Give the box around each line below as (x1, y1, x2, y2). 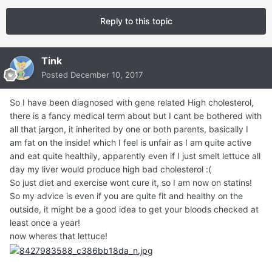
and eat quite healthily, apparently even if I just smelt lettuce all (10, 151, 260, 161)
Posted (41, 70, 70, 80)
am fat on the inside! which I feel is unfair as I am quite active (10, 137, 251, 148)
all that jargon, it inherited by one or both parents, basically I (10, 124, 248, 135)
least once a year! (10, 217, 80, 228)
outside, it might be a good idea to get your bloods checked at (10, 204, 259, 215)
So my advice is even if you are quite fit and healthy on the (10, 191, 243, 202)
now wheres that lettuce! (10, 231, 107, 242)
